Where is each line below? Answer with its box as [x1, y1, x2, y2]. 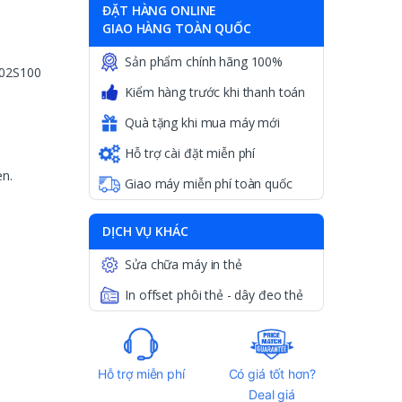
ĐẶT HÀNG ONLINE [102, 2, 217, 20]
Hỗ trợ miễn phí [97, 366, 185, 382]
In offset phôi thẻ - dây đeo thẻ [125, 286, 303, 304]
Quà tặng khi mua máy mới [125, 114, 280, 132]
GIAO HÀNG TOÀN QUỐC [102, 20, 251, 38]
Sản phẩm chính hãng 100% [125, 53, 283, 71]
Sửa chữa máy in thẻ [125, 256, 242, 274]
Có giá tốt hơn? [228, 366, 316, 382]
